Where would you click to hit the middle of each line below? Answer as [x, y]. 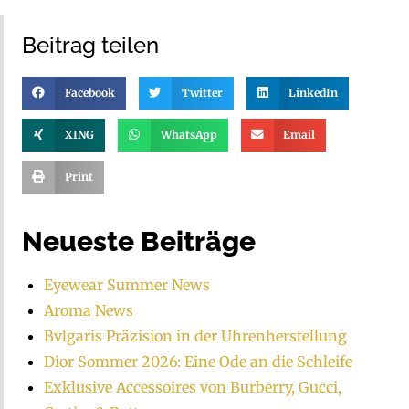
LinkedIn [314, 92]
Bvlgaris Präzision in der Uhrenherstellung [195, 336]
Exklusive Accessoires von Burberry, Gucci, [193, 387]
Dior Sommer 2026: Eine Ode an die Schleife [198, 361]
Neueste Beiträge [139, 241]
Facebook [89, 92]
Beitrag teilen [90, 45]
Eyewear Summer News [127, 284]
